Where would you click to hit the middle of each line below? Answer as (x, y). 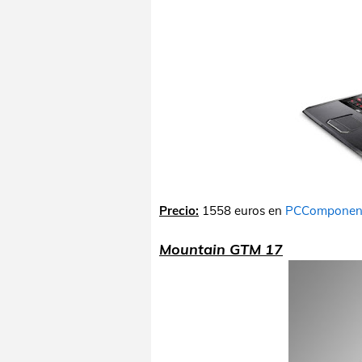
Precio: (179, 210)
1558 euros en (242, 210)
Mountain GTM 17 (221, 249)
